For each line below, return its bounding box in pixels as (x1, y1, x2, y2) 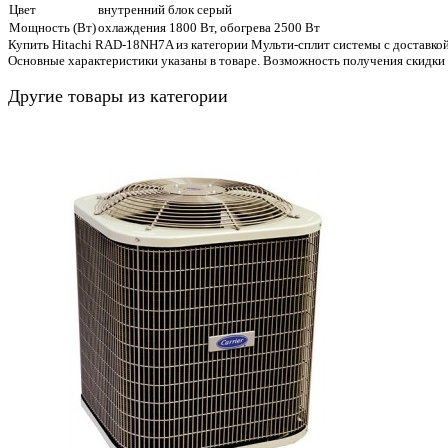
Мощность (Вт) (9, 19, 96, 35)
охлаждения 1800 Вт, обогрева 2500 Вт (98, 19, 320, 35)
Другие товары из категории (8, 85, 228, 106)
